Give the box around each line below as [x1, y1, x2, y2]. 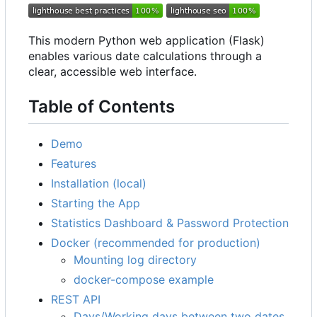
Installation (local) [51, 175, 146, 190]
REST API [51, 292, 100, 306]
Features [51, 156, 96, 171]
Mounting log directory [74, 252, 197, 267]
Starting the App [51, 195, 140, 210]
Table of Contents [28, 96, 175, 117]
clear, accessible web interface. [28, 64, 197, 79]
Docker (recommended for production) [51, 235, 260, 250]
